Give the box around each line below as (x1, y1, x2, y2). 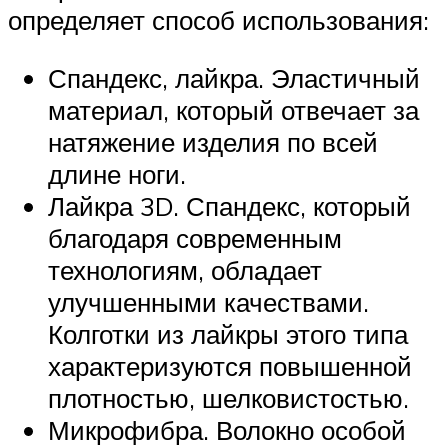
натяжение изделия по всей (48, 125, 378, 158)
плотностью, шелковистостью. (48, 381, 409, 414)
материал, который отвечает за (48, 93, 419, 126)
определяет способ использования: (8, 4, 429, 37)
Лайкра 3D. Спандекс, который (48, 189, 411, 222)
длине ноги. (48, 157, 186, 190)
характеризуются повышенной (48, 349, 412, 382)
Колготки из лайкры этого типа (48, 317, 408, 350)
